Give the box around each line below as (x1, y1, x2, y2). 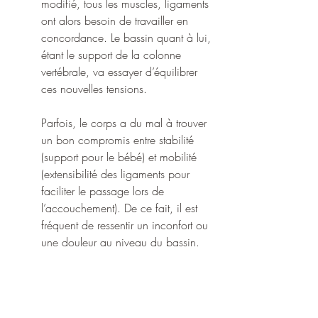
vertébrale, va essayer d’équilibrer (41, 64, 201, 80)
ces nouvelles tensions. (41, 81, 150, 97)
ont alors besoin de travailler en (41, 13, 192, 29)
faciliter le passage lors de (41, 183, 168, 199)
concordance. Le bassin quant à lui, (41, 30, 214, 46)
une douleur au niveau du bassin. (41, 234, 199, 251)
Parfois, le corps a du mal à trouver (41, 115, 210, 131)
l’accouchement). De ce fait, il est (41, 200, 201, 216)
